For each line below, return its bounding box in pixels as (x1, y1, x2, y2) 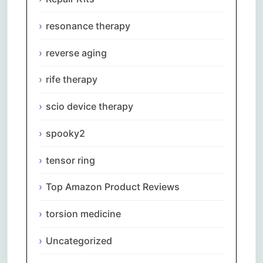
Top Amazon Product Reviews (46, 181, 180, 193)
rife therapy (46, 73, 97, 86)
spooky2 (46, 127, 85, 139)
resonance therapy (46, 19, 130, 32)
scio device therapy (46, 100, 133, 113)
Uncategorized (46, 235, 112, 247)
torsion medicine (46, 208, 121, 220)
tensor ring (46, 154, 95, 166)
